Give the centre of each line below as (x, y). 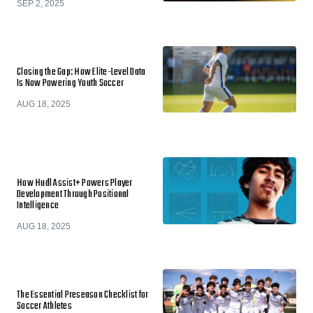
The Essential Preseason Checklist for (83, 295)
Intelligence (38, 206)
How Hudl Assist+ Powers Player (75, 183)
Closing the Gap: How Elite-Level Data (81, 72)
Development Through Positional (73, 195)
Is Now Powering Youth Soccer (70, 83)
